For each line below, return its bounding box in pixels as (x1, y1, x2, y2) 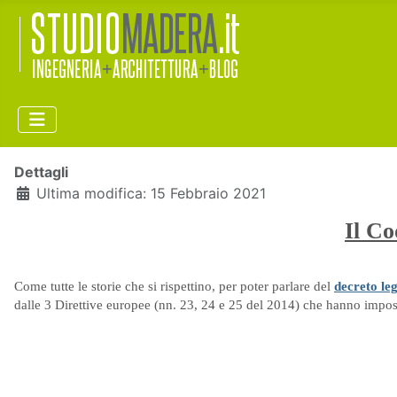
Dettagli (14, 163, 68, 181)
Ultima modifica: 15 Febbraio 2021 (36, 184, 266, 202)
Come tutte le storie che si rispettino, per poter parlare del (14, 279, 334, 293)
